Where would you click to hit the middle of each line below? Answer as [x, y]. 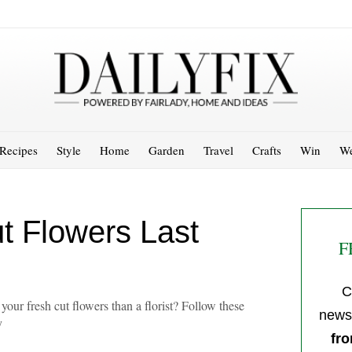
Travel [218, 150]
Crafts [266, 150]
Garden [166, 150]
